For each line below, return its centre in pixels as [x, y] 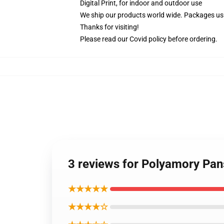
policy [157, 39]
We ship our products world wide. [131, 15]
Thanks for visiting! [109, 27]
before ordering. [192, 39]
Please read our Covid [114, 39]
